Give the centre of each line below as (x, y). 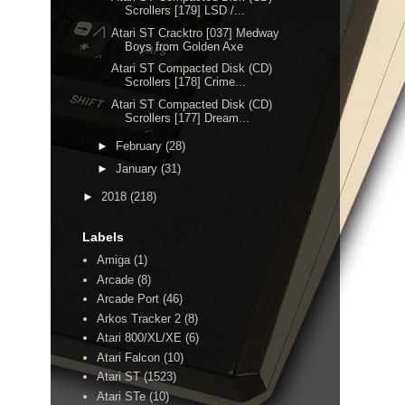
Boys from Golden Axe (184, 46)
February (140, 146)
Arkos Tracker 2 (139, 318)
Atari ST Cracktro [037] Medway (196, 33)
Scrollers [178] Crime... (186, 82)
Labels (103, 236)
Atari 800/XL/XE (140, 338)
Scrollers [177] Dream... (188, 118)
